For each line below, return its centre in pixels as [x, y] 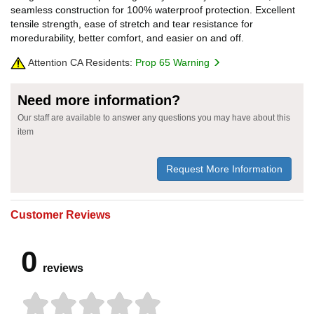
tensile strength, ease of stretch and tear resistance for [132, 23]
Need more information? [99, 100]
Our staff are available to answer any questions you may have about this [154, 117]
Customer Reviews [61, 214]
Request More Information [224, 169]
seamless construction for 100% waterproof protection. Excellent [153, 9]
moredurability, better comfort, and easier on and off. [127, 37]
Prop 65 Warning [174, 62]
